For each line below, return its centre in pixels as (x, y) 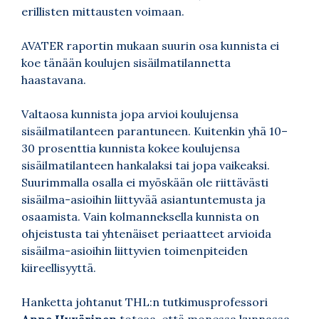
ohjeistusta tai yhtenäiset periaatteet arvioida (146, 233)
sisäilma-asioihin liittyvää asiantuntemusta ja (143, 199)
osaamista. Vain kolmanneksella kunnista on (140, 216)
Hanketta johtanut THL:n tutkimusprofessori (145, 302)
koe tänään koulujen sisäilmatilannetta (126, 62)
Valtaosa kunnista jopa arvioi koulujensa (130, 114)
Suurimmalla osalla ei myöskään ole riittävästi (145, 182)
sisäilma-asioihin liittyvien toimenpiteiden (135, 250)
